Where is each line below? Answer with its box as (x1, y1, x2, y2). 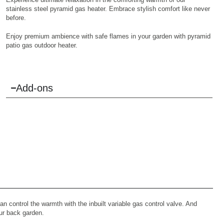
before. (5, 13, 26, 21)
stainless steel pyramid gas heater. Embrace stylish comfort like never (5, 4, 210, 12)
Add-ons (16, 82, 53, 94)
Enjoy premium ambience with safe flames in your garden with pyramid (5, 32, 210, 40)
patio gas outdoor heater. (5, 41, 77, 49)
